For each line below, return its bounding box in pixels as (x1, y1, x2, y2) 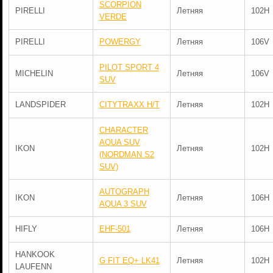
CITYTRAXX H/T (99, 100, 160, 109)
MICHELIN (15, 69, 53, 78)
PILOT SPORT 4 (99, 63, 159, 72)
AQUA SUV (99, 138, 140, 147)
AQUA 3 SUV (99, 199, 147, 208)
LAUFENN (15, 262, 52, 271)
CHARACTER (99, 126, 148, 135)
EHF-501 (99, 224, 130, 233)
